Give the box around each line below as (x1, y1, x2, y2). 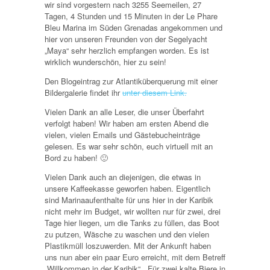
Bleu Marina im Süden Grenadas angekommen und (45, 21, 222, 33)
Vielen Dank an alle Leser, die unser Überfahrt (45, 105, 204, 118)
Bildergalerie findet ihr (45, 86, 122, 98)
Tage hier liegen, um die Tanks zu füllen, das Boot (45, 216, 219, 228)
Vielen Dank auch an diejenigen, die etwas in (45, 171, 201, 183)
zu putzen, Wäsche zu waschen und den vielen (45, 228, 209, 240)
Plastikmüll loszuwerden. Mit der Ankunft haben (45, 239, 211, 251)
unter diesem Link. (122, 86, 187, 98)
